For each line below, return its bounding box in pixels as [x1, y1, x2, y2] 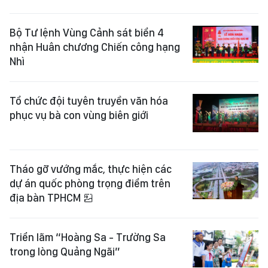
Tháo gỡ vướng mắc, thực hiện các [10, 163, 172, 175]
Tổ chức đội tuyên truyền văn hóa [10, 95, 168, 107]
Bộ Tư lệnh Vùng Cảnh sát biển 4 [10, 26, 164, 39]
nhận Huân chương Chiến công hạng [10, 41, 180, 53]
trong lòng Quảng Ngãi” [10, 245, 120, 258]
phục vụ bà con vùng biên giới [10, 109, 148, 121]
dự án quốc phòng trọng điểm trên [10, 177, 170, 190]
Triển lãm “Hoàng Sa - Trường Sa [10, 231, 166, 243]
